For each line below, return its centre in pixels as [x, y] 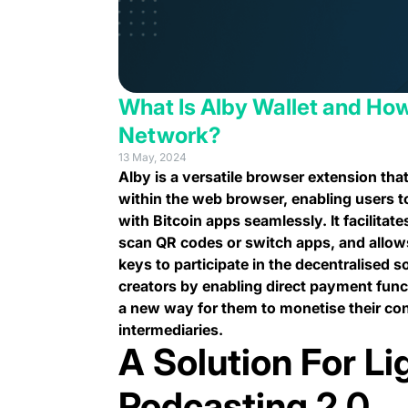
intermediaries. [170, 329]
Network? [169, 135]
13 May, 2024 [152, 157]
